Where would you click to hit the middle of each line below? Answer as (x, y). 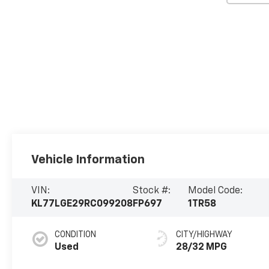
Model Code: (215, 191)
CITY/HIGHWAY (204, 234)
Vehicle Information (88, 159)
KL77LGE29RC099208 (82, 204)
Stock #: (152, 191)
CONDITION (76, 234)
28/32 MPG (201, 247)
